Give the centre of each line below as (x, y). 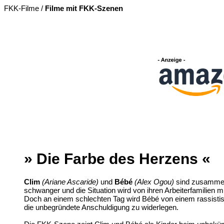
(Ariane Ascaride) (70, 182)
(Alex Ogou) (154, 182)
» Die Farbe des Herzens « (117, 159)
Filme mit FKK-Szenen (84, 8)
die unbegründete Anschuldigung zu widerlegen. (101, 207)
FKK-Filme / (24, 8)
